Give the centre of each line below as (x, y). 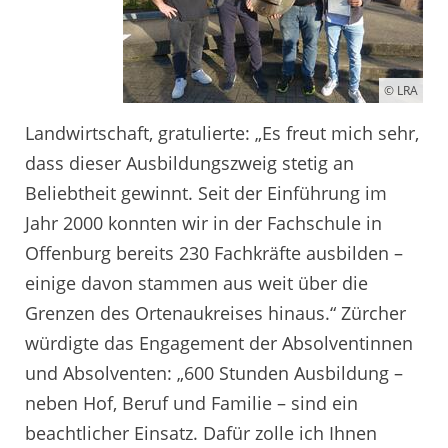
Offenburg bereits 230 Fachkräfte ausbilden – (214, 253)
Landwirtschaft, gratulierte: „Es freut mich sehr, (222, 133)
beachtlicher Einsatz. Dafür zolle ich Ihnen (201, 433)
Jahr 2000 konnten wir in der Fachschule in (203, 223)
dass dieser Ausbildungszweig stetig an (189, 163)
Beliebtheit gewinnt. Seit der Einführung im (206, 193)
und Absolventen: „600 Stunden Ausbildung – (214, 373)
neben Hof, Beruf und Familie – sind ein (191, 403)
